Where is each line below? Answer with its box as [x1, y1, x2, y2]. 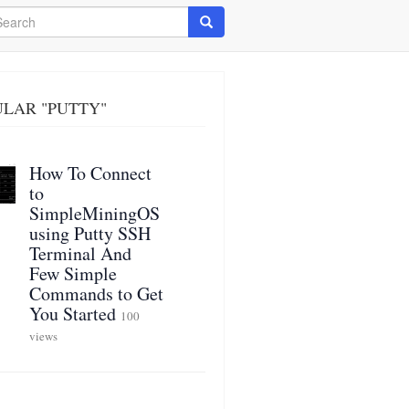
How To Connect [28, 161, 152, 185]
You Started [28, 301, 116, 326]
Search [199, 12, 240, 30]
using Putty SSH [28, 221, 151, 246]
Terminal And [28, 241, 131, 266]
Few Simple [28, 261, 117, 286]
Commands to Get [28, 281, 163, 306]
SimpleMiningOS [28, 201, 160, 225]
